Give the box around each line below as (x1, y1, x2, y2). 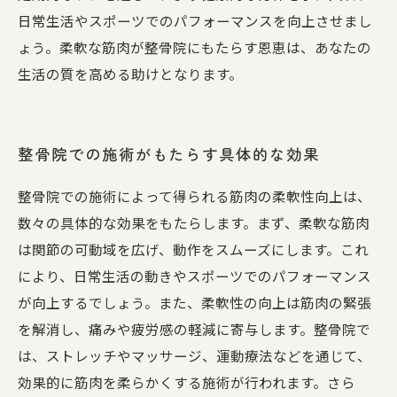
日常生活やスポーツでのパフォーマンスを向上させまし (18, 11, 372, 30)
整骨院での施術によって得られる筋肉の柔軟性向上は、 (18, 186, 371, 206)
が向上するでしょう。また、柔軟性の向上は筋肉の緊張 (18, 292, 371, 312)
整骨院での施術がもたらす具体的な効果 (18, 143, 320, 165)
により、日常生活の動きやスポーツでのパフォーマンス (18, 266, 371, 285)
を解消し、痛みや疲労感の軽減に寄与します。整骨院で (18, 319, 370, 339)
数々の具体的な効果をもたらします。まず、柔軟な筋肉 (18, 213, 370, 232)
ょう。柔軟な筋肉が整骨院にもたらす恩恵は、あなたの (18, 37, 371, 57)
